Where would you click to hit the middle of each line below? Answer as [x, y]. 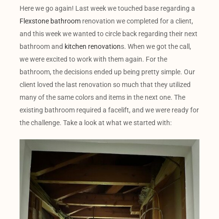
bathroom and [41, 46]
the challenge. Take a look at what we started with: [96, 122]
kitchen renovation [92, 46]
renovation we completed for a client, [138, 21]
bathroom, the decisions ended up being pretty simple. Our [107, 72]
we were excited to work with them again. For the [93, 59]
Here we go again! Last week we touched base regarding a [107, 8]
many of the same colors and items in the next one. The [102, 97]
